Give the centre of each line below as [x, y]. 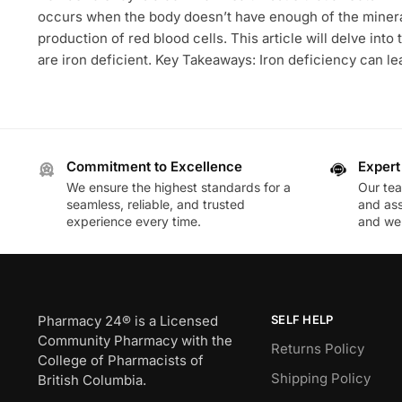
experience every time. [133, 221]
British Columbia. [92, 380]
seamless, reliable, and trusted [155, 204]
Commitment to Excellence [154, 167]
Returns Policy [317, 349]
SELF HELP [302, 319]
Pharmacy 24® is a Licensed [127, 320]
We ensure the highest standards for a [178, 187]
